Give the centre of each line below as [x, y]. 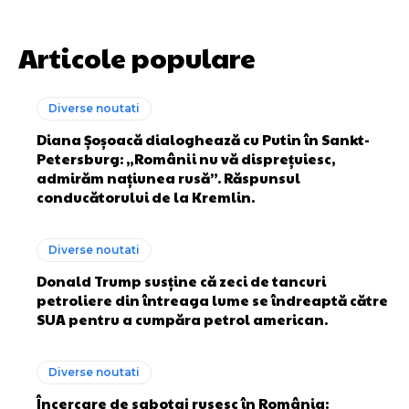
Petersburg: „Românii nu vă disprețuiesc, [186, 158]
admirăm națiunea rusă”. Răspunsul [168, 177]
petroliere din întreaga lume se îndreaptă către [212, 299]
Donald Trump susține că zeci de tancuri [181, 280]
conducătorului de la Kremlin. [146, 196]
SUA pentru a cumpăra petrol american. [182, 319]
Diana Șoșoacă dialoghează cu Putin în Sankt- [203, 139]
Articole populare [137, 57]
